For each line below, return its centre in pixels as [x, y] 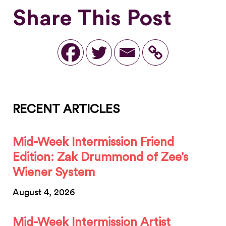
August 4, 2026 [44, 192]
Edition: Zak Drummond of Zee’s [100, 157]
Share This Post [92, 18]
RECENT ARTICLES [66, 109]
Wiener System [54, 172]
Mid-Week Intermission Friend [93, 142]
